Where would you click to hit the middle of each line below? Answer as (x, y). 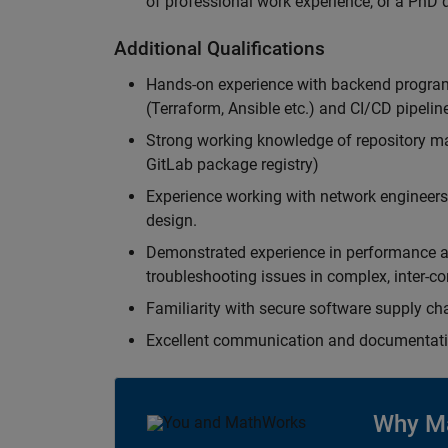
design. (171, 220)
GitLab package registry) (232, 164)
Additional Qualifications (219, 48)
